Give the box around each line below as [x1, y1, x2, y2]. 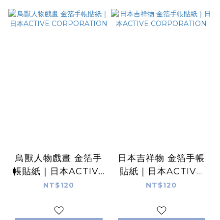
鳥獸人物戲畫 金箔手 [15, 152, 102, 164]
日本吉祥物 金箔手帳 [118, 152, 205, 164]
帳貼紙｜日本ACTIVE [12, 165, 105, 177]
